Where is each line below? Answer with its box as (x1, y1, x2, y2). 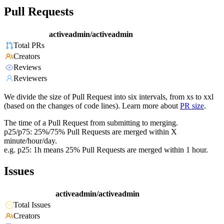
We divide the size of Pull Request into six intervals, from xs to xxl (4, 92, 213, 101)
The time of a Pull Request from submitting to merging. (4, 118, 178, 127)
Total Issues (13, 200, 50, 209)
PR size (180, 101, 204, 110)
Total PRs (13, 41, 44, 50)
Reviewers (13, 74, 47, 83)
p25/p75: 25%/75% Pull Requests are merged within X (4, 127, 177, 136)
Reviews (13, 63, 41, 72)
